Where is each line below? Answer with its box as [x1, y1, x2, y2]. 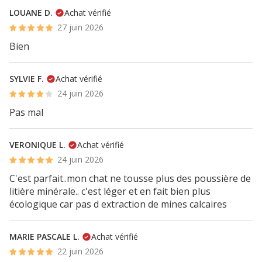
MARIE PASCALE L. [9, 231, 80, 242]
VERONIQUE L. [9, 139, 65, 150]
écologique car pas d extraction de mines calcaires [9, 198, 227, 211]
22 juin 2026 [57, 246, 104, 257]
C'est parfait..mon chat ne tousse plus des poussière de [9, 172, 251, 185]
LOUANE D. [9, 7, 53, 18]
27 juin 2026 [57, 22, 104, 33]
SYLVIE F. [9, 73, 44, 84]
